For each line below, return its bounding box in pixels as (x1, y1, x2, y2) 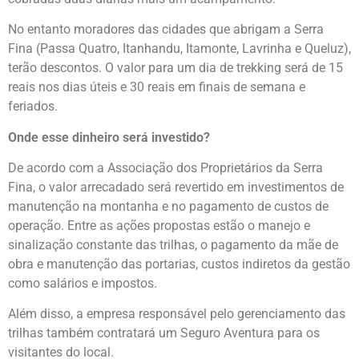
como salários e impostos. (8, 276, 157, 292)
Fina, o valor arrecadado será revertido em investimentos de (8, 179, 344, 196)
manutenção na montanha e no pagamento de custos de (8, 199, 329, 215)
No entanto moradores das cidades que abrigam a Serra (8, 22, 324, 38)
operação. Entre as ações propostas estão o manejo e (8, 218, 310, 234)
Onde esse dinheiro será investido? (8, 129, 210, 145)
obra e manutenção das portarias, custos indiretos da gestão (8, 256, 350, 272)
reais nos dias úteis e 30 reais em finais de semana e (8, 79, 305, 95)
